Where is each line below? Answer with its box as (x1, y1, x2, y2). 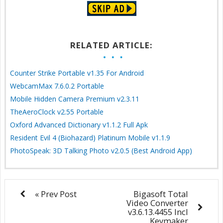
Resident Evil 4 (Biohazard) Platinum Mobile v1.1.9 (10, 132, 170, 142)
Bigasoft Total (133, 188, 188, 200)
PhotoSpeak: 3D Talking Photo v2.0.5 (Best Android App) (10, 145, 192, 155)
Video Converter (126, 197, 188, 209)
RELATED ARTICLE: (70, 39, 153, 51)
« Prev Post (35, 188, 77, 200)
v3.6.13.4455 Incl (128, 206, 188, 218)
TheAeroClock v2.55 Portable (10, 107, 104, 116)
